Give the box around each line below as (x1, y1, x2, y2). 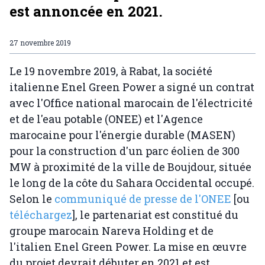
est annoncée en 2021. (9, 2, 163, 21)
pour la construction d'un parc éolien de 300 (9, 144, 240, 158)
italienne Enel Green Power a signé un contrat (9, 80, 254, 94)
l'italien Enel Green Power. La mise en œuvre (9, 240, 247, 254)
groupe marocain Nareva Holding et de (9, 224, 214, 238)
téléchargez (9, 208, 72, 222)
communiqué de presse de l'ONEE (54, 192, 231, 206)
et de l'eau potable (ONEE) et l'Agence (9, 112, 203, 126)
